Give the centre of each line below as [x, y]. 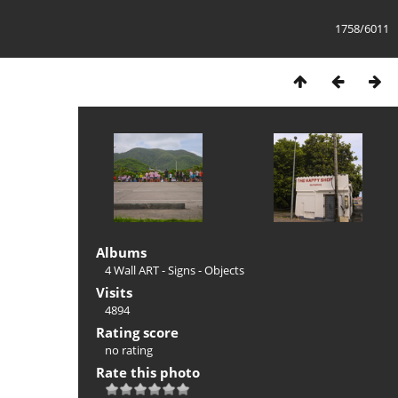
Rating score [137, 332]
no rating [129, 350]
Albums [121, 252]
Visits [114, 292]
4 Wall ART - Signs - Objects [175, 270]
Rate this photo [148, 372]
